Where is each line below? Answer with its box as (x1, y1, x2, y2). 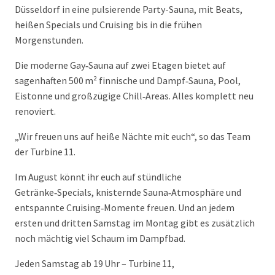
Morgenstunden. (15, 34, 83, 46)
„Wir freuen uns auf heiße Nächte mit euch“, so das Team (15, 130, 250, 142)
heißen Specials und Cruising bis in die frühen (15, 18, 202, 31)
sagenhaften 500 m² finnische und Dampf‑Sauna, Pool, (15, 74, 241, 87)
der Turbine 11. (15, 145, 77, 158)
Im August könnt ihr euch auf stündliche (15, 171, 182, 183)
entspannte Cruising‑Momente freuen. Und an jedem (15, 201, 234, 214)
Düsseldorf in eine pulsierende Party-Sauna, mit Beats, (15, 3, 242, 15)
